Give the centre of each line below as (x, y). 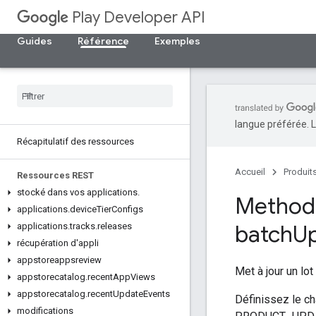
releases (115, 226)
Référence (103, 41)
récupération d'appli (58, 243)
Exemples (177, 41)
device (83, 209)
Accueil (250, 172)
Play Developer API (139, 17)
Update (128, 294)
